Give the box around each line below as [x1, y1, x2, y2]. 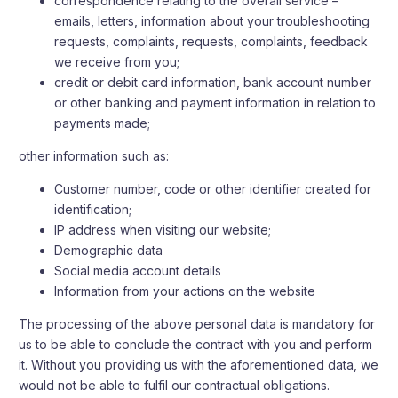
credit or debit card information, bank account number [54, 75, 372, 90]
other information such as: [19, 148, 170, 163]
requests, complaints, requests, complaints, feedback [54, 34, 369, 49]
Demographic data [54, 243, 163, 258]
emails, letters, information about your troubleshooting [54, 13, 370, 28]
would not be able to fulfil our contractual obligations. [19, 378, 330, 393]
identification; [54, 202, 132, 217]
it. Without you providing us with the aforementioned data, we [19, 357, 379, 372]
